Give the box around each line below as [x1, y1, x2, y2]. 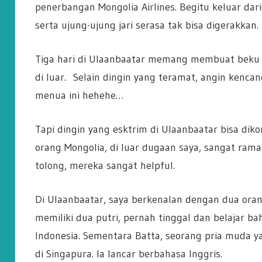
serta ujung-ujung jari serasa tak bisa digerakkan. [35, 19, 258, 32]
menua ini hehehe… [35, 89, 123, 102]
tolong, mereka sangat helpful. [35, 159, 175, 173]
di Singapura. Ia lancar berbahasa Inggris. [35, 247, 222, 261]
